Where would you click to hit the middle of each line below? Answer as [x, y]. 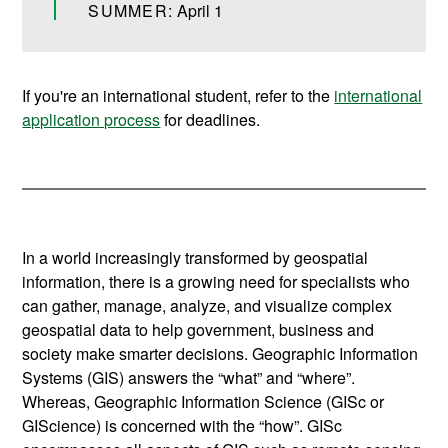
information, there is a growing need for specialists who [216, 282]
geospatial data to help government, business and [198, 330]
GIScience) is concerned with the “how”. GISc [182, 426]
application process [91, 120]
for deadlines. [210, 120]
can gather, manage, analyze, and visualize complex [207, 306]
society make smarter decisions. [137, 354]
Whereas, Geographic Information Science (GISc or [203, 402]
